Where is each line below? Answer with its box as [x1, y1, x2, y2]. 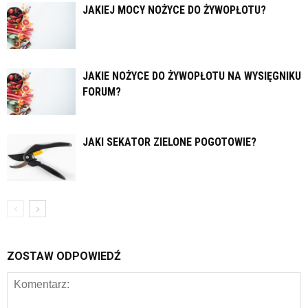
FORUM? [82, 85, 121, 98]
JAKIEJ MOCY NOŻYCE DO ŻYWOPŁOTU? [82, 3, 266, 16]
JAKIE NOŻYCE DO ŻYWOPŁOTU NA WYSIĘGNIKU [82, 69, 301, 82]
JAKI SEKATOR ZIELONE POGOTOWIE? [82, 135, 256, 148]
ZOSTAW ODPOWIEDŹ [7, 249, 121, 263]
